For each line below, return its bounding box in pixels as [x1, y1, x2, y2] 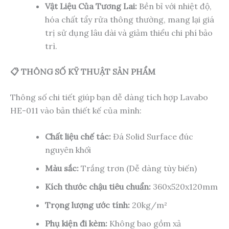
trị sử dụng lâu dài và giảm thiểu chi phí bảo [45, 27, 213, 38]
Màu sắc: [45, 163, 79, 174]
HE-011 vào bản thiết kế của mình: [10, 105, 142, 116]
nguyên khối [45, 145, 91, 155]
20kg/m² [130, 200, 167, 211]
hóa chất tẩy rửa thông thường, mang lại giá [45, 14, 214, 25]
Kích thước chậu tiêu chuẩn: [45, 181, 151, 192]
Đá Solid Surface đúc [111, 131, 193, 142]
